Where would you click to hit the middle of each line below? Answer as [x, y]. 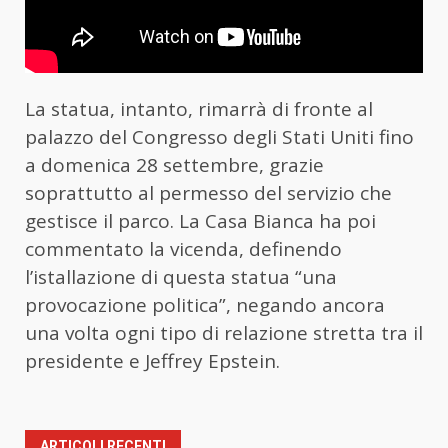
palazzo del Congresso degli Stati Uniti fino [219, 137]
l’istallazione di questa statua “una [181, 277]
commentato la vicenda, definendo [183, 249]
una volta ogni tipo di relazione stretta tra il [224, 333]
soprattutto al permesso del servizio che [208, 193]
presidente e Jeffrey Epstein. [152, 361]
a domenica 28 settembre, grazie [174, 165]
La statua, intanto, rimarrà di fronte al [199, 109]
